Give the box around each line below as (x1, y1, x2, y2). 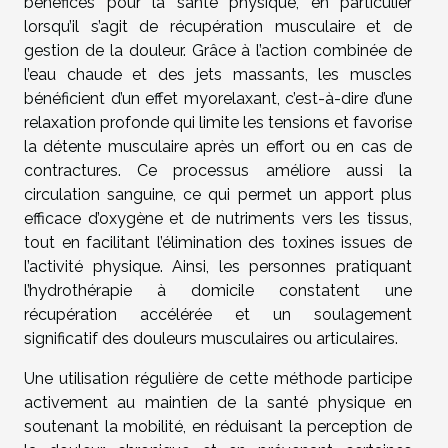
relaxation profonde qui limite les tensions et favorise (24, 113, 412, 132)
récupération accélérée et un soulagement (24, 305, 412, 324)
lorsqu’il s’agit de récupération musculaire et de (24, 17, 412, 36)
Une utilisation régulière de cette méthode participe (24, 369, 412, 388)
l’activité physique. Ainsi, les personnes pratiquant (24, 257, 412, 276)
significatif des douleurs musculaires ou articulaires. (24, 329, 398, 348)
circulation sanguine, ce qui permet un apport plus (24, 185, 412, 204)
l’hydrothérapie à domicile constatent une (24, 281, 412, 300)
